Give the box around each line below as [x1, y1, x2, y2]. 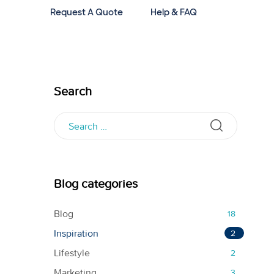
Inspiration [54, 228, 98, 240]
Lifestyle [54, 247, 90, 259]
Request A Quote [50, 6, 124, 18]
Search [54, 84, 92, 98]
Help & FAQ [150, 6, 198, 18]
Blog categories [54, 177, 138, 191]
